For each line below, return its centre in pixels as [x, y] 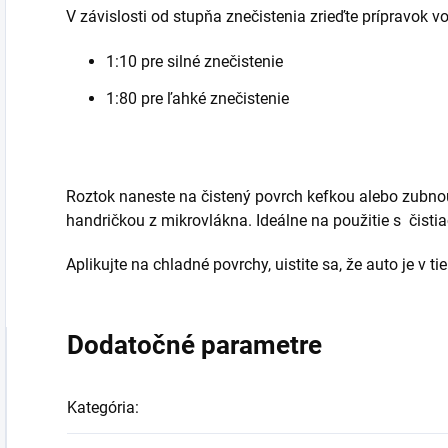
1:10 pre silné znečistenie [194, 62]
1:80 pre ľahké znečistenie [197, 99]
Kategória [101, 408]
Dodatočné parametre [194, 345]
